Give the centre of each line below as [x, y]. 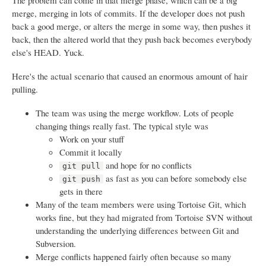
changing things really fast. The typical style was [122, 126]
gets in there [81, 191]
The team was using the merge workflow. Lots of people [135, 113]
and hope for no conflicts [148, 165]
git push [82, 179]
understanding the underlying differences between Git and [137, 231]
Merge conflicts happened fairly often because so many [133, 257]
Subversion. [56, 244]
